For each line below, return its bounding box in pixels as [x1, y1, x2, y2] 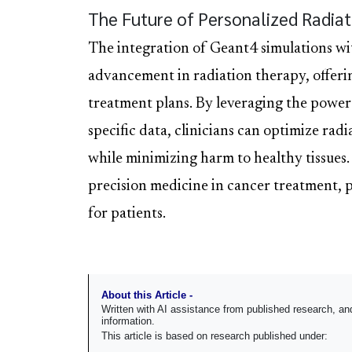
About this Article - [101, 289, 192, 302]
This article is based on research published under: [101, 329, 328, 342]
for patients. [88, 206, 166, 222]
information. [101, 315, 155, 328]
